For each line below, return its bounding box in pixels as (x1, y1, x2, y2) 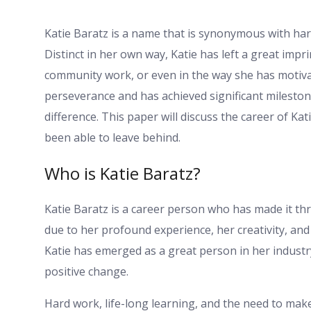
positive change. (44, 263, 128, 279)
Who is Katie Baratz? (44, 161, 201, 185)
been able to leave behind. (44, 129, 180, 145)
